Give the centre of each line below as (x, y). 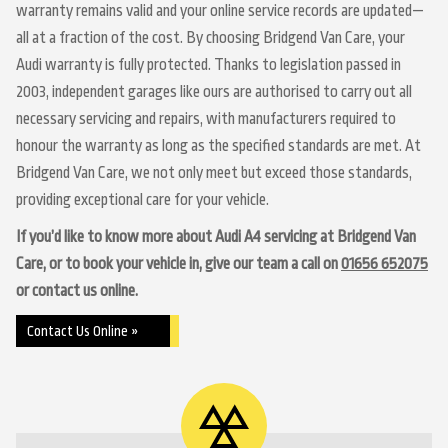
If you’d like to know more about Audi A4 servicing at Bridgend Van (216, 237)
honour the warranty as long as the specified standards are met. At (218, 146)
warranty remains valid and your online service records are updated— (220, 11)
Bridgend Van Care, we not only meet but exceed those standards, (214, 173)
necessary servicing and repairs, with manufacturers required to (206, 119)
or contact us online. (77, 291)
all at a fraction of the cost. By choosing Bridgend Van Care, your (210, 38)
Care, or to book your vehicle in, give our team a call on (178, 264)
